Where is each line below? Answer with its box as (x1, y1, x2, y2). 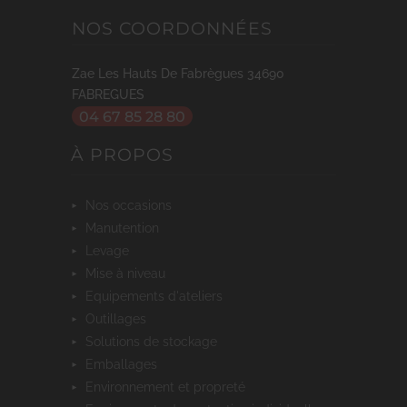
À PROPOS (71, 144, 174, 166)
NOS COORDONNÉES (72, 17, 273, 40)
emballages (94, 355, 157, 372)
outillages (95, 310, 146, 326)
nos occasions (95, 196, 172, 213)
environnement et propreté (94, 378, 245, 394)
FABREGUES (72, 86, 144, 103)
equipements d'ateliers (94, 287, 223, 303)
